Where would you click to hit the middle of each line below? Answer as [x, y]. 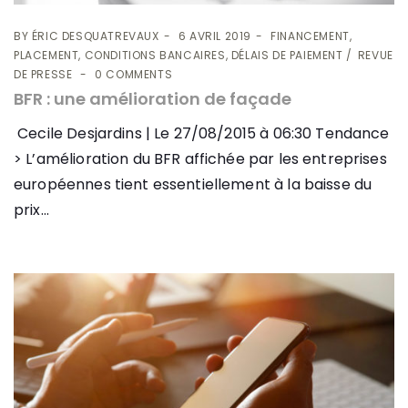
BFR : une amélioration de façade [153, 98]
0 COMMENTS [134, 74]
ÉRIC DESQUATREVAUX [95, 36]
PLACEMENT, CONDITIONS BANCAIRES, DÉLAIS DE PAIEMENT [178, 55]
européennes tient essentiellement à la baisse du [193, 184]
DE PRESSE [43, 74]
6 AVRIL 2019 [215, 36]
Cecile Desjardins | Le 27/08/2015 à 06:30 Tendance [202, 133]
